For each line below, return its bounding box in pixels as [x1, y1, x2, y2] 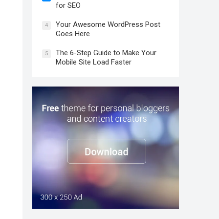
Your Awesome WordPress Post [56, 20, 160, 29]
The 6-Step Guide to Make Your [56, 48, 156, 57]
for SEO [56, 1, 81, 10]
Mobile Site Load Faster [56, 58, 131, 66]
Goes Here [56, 29, 90, 38]
